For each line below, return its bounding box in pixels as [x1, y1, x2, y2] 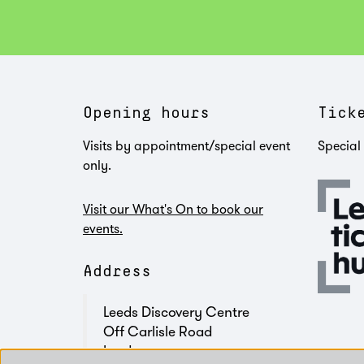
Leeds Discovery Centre [103, 302, 249, 320]
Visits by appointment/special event [83, 136, 290, 154]
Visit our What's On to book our [83, 200, 263, 217]
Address [83, 263, 151, 279]
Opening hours [83, 105, 210, 121]
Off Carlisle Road [103, 322, 212, 340]
